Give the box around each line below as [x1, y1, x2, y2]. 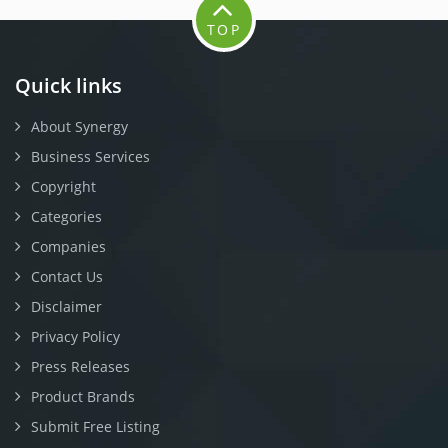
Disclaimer [31, 297, 102, 316]
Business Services [31, 147, 150, 166]
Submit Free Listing [31, 417, 160, 436]
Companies [31, 237, 106, 256]
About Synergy [31, 117, 128, 136]
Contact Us [31, 267, 103, 286]
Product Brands [31, 387, 135, 406]
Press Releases [31, 357, 130, 376]
